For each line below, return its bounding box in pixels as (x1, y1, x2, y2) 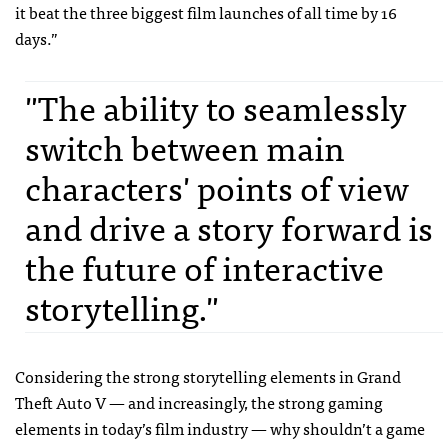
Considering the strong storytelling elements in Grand (15, 362, 401, 389)
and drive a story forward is (25, 198, 433, 254)
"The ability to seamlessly (25, 78, 407, 134)
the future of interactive (25, 238, 384, 294)
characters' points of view (25, 158, 409, 214)
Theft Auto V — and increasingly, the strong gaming (15, 388, 383, 415)
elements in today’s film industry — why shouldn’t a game (15, 414, 425, 441)
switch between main (25, 118, 345, 174)
